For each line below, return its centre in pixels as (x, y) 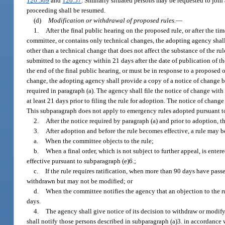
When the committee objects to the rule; (100, 141)
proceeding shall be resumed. (66, 10)
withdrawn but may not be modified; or (80, 181)
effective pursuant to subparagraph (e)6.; (82, 161)
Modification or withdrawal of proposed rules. (112, 20)
